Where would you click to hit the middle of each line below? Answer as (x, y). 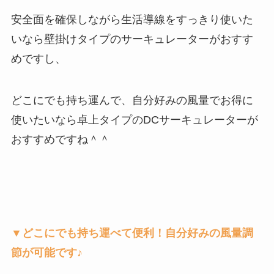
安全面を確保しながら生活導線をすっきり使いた (132, 19)
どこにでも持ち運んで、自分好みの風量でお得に (132, 100)
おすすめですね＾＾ (60, 139)
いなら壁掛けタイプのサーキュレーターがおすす (132, 39)
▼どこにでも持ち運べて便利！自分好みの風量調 (132, 233)
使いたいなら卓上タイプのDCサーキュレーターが (134, 120)
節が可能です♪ (46, 253)
